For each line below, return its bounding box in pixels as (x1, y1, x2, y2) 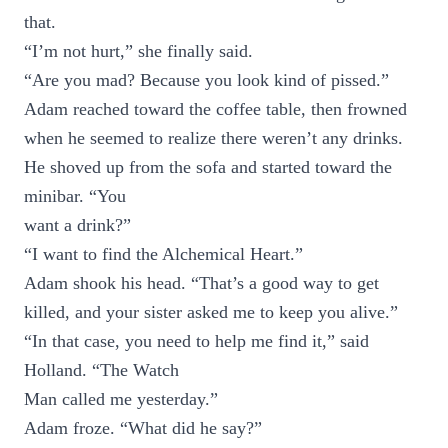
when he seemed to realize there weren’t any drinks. (24, 128, 403, 148)
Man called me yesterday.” (24, 389, 218, 409)
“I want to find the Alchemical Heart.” (24, 244, 303, 264)
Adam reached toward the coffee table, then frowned (24, 99, 407, 119)
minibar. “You (24, 186, 126, 206)
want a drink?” (24, 215, 131, 235)
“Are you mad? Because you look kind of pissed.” (24, 70, 389, 90)
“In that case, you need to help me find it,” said (24, 331, 369, 351)
